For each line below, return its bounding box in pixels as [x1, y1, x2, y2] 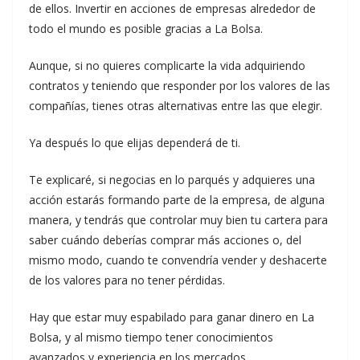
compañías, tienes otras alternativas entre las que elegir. [29, 98, 322, 113]
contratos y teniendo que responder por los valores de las [29, 78, 330, 93]
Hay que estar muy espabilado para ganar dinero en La [29, 309, 314, 325]
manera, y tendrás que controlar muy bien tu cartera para [29, 212, 328, 227]
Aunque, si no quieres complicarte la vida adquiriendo [29, 58, 305, 73]
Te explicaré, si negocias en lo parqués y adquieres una [29, 172, 315, 187]
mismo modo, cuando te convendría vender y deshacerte [29, 252, 327, 268]
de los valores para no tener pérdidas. [29, 272, 225, 288]
